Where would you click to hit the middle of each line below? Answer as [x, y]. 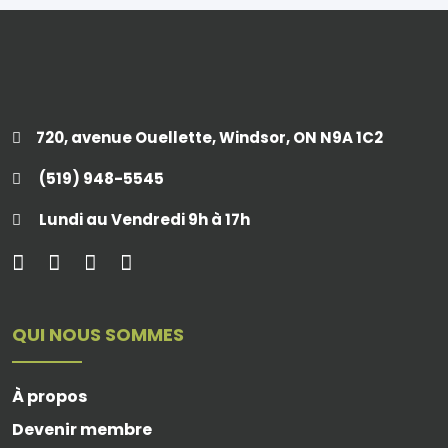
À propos [49, 396]
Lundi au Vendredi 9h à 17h [143, 219]
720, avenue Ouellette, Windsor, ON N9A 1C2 [209, 137]
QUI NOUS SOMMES [98, 334]
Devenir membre [82, 429]
